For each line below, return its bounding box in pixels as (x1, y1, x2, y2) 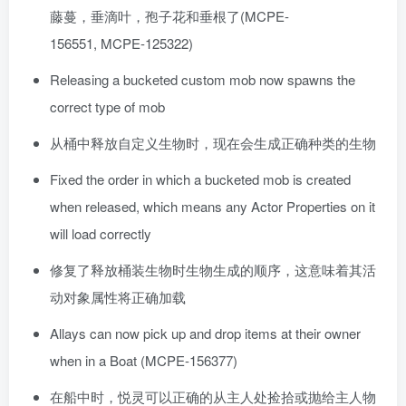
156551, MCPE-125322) (50, 34, 193, 53)
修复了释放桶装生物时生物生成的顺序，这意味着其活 (50, 260, 376, 280)
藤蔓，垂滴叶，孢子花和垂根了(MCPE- (50, 6, 289, 26)
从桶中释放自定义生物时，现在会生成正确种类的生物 (50, 133, 376, 153)
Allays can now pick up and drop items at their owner (50, 324, 361, 343)
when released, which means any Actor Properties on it (50, 197, 375, 217)
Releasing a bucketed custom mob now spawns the (50, 70, 355, 90)
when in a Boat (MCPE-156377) (50, 351, 237, 371)
